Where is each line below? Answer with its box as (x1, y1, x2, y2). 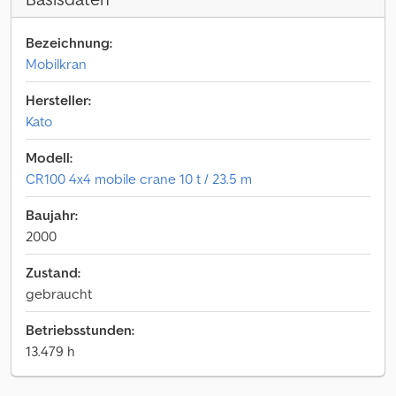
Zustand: (26, 263, 80, 281)
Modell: (26, 148, 72, 166)
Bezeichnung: (26, 34, 112, 51)
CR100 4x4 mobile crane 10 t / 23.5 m (26, 170, 252, 187)
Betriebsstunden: (26, 321, 134, 339)
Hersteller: (26, 91, 91, 109)
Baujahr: (26, 206, 78, 224)
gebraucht (26, 285, 92, 302)
